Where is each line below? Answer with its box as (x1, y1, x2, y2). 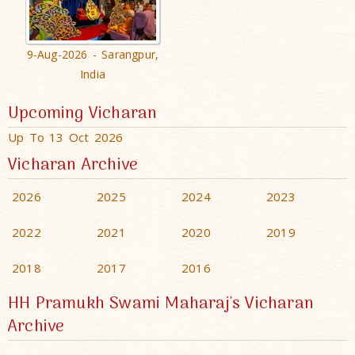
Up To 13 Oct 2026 (8, 128, 124, 145)
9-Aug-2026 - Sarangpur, (26, 46, 159, 62)
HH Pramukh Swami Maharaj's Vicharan (8, 290, 315, 317)
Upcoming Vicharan (8, 100, 158, 127)
